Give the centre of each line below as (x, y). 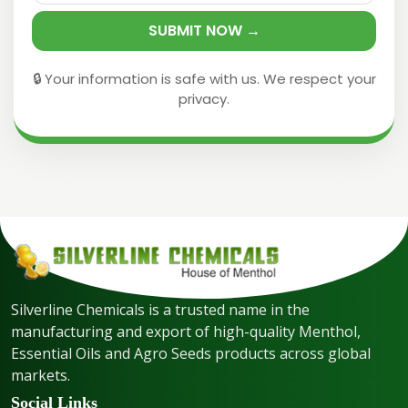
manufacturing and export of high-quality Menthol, (186, 331)
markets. (41, 375)
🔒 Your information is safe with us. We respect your (204, 78)
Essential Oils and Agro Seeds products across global (191, 353)
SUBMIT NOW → (204, 30)
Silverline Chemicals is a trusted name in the (160, 309)
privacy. (204, 98)
